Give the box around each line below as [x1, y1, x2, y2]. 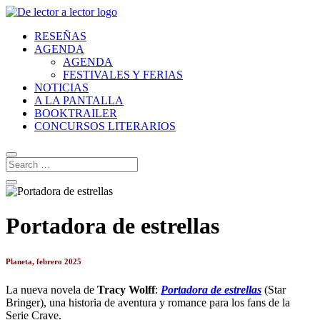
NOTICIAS [34, 81, 89, 94]
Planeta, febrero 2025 [6, 257, 81, 266]
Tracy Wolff [97, 284, 155, 296]
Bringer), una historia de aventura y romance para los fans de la [6, 296, 290, 309]
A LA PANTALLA [34, 94, 124, 106]
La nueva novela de [6, 284, 97, 296]
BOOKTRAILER [34, 107, 117, 119]
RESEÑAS [34, 30, 86, 42]
